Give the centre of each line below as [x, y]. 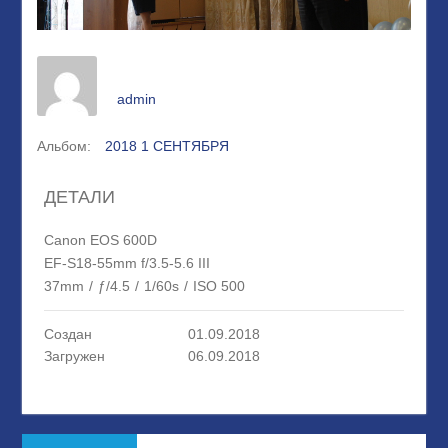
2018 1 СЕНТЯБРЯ [166, 146]
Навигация [75, 430]
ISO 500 [218, 286]
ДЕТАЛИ [79, 197]
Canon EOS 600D [100, 240]
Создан [67, 334]
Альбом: [63, 146]
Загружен [74, 356]
